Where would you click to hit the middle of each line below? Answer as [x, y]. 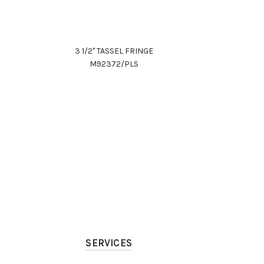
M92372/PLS [114, 64]
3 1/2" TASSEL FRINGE [114, 51]
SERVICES [109, 243]
